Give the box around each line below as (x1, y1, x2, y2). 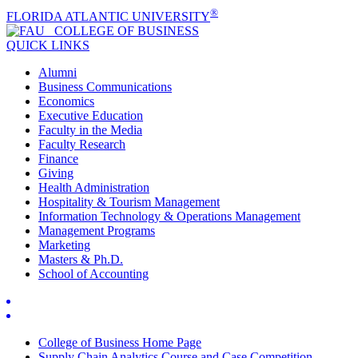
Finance (38, 152, 78, 166)
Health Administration (38, 181, 149, 195)
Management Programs (38, 224, 155, 238)
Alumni (38, 66, 77, 80)
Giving (38, 166, 74, 181)
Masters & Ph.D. (38, 253, 123, 267)
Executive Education (38, 109, 143, 123)
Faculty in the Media (38, 123, 142, 137)
